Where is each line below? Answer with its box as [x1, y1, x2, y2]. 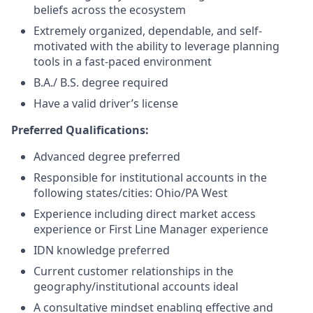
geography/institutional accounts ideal [34, 279, 238, 294]
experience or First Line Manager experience [34, 221, 268, 237]
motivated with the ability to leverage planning [34, 38, 279, 54]
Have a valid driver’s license [34, 96, 178, 111]
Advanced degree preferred [34, 149, 180, 164]
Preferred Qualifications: [11, 122, 149, 138]
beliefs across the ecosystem [34, 2, 186, 17]
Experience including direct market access [34, 206, 256, 221]
